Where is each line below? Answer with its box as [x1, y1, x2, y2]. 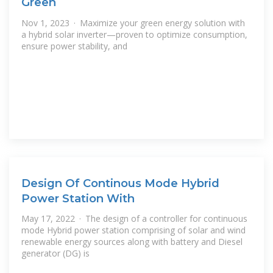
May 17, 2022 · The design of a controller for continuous [21, 213, 247, 225]
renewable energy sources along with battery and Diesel [21, 236, 243, 248]
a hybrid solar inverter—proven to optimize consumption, [21, 28, 247, 40]
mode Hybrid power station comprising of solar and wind [21, 224, 246, 236]
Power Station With [21, 191, 135, 205]
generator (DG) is [21, 247, 90, 260]
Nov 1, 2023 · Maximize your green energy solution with [21, 16, 245, 29]
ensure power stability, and [21, 40, 127, 52]
